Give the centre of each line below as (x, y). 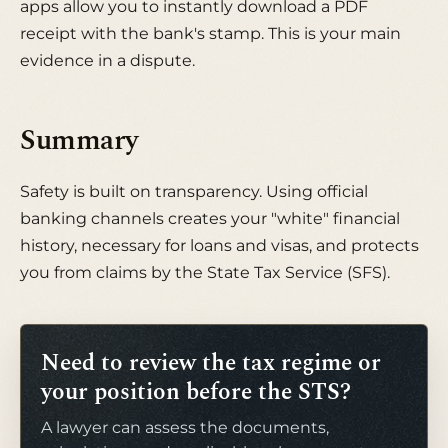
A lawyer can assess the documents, (185, 428)
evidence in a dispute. (107, 60)
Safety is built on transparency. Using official (194, 192)
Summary (79, 141)
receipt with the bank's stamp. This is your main (210, 33)
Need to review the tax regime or (211, 363)
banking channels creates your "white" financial (210, 219)
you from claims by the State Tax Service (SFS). (205, 273)
